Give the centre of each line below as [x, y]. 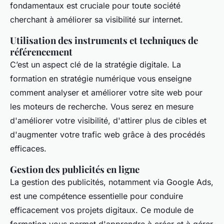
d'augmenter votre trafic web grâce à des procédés [107, 134]
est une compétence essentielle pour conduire [96, 196]
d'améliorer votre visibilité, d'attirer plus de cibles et [108, 120]
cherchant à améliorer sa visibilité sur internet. [96, 19]
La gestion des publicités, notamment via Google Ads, [112, 182]
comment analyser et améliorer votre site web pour [106, 92]
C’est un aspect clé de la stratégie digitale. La [95, 64]
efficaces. [28, 148]
